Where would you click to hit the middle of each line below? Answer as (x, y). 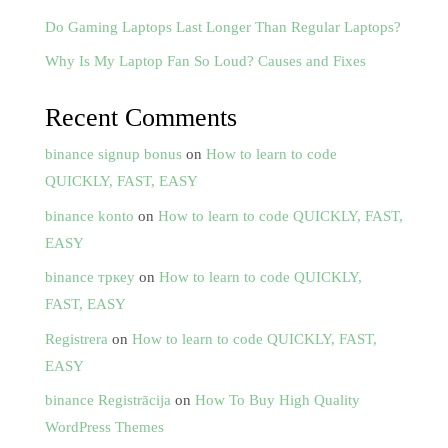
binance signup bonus (113, 154)
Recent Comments (140, 118)
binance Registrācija (107, 400)
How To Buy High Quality (277, 400)
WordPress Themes (104, 427)
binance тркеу (89, 277)
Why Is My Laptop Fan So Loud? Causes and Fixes (205, 61)
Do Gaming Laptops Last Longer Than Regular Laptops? (222, 26)
